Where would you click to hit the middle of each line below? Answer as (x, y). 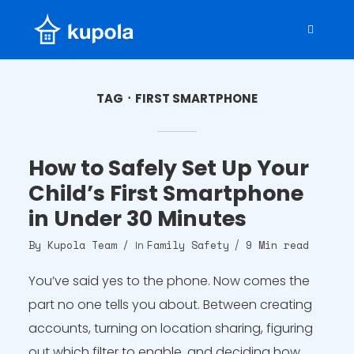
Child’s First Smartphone (166, 193)
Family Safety (188, 245)
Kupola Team (82, 245)
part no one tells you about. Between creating (170, 305)
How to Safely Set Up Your (168, 168)
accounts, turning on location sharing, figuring (170, 328)
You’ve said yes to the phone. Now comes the (169, 281)
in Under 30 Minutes (137, 218)
